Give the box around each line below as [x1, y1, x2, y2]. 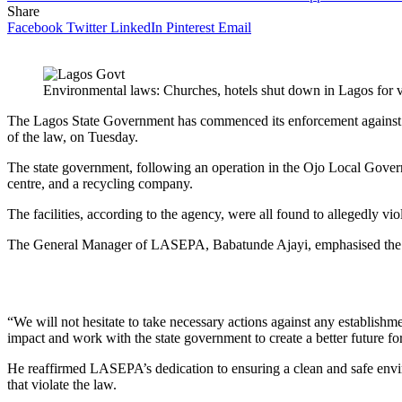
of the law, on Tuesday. [7, 128, 138, 144]
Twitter [66, 19, 107, 35]
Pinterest [166, 19, 214, 35]
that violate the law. [7, 376, 117, 392]
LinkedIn [110, 19, 162, 35]
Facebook [7, 19, 63, 35]
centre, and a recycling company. [7, 175, 193, 191]
